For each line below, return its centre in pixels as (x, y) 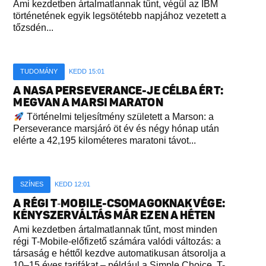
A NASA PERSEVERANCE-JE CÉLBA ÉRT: (118, 90)
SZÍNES (32, 184)
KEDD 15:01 (87, 71)
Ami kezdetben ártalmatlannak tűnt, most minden (115, 229)
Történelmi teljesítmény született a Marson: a (119, 116)
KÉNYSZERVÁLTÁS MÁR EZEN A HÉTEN (114, 215)
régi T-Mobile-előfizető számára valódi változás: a (117, 241)
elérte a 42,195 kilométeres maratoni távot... (105, 140)
